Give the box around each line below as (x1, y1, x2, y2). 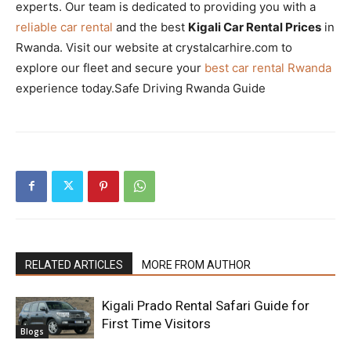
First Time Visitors (102, 315, 211, 331)
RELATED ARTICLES (25, 258, 123, 271)
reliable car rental (16, 19, 113, 34)
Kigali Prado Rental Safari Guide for (102, 297, 309, 313)
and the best (113, 19, 188, 34)
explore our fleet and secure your (16, 60, 204, 75)
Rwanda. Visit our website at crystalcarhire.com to (16, 39, 292, 55)
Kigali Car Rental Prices (188, 19, 321, 34)
